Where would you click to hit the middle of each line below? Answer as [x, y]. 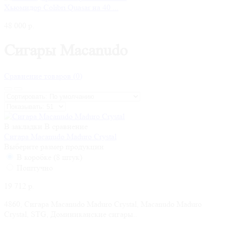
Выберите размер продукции [54, 146]
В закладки [23, 126]
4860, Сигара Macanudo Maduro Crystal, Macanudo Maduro [103, 204]
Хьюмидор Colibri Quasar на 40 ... [61, 7]
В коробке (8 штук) [48, 157]
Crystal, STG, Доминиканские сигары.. [71, 214]
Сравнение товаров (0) [43, 76]
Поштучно [34, 167]
